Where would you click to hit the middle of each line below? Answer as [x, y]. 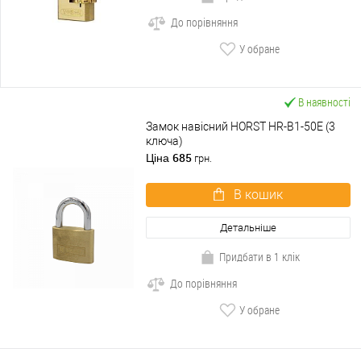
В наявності [324, 102]
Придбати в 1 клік [259, 257]
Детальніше [248, 228]
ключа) [164, 141]
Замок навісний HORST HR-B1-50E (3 [241, 127]
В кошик [258, 195]
